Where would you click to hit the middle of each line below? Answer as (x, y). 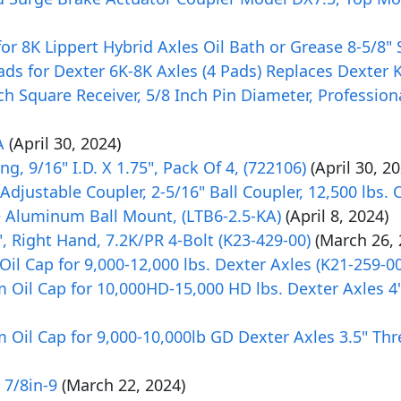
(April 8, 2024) (337, 216)
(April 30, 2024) (65, 143)
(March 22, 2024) (124, 385)
